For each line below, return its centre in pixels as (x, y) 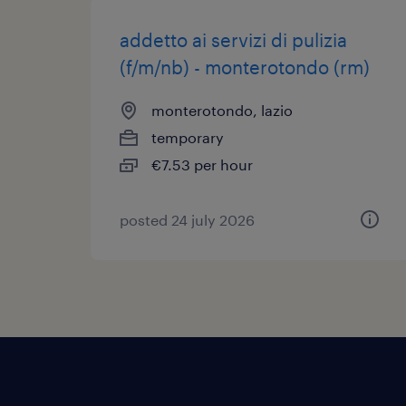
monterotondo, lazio (222, 110)
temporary (188, 137)
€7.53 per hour (202, 164)
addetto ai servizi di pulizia (233, 40)
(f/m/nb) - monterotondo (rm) (245, 67)
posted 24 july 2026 (187, 220)
